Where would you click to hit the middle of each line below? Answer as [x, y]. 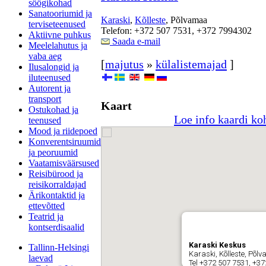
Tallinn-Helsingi [59, 247]
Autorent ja [50, 88]
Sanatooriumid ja [60, 13]
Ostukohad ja [53, 110]
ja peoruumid [53, 152]
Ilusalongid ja [54, 67]
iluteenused [50, 77]
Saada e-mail [135, 42]
